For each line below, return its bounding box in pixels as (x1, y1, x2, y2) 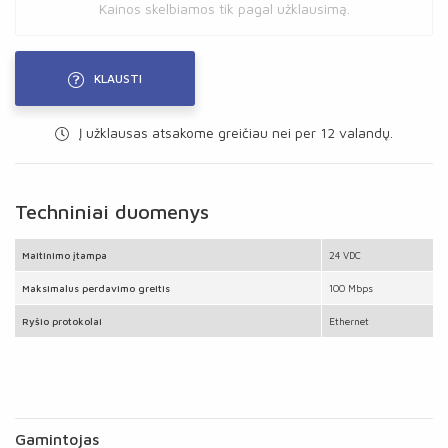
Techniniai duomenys (15, 200, 209, 223)
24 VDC (329, 249, 361, 261)
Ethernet (329, 315, 369, 327)
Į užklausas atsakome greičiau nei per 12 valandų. (75, 124, 393, 141)
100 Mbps (329, 282, 373, 294)
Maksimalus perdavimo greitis (22, 282, 170, 294)
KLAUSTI (94, 70, 142, 86)
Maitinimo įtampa (22, 249, 107, 261)
